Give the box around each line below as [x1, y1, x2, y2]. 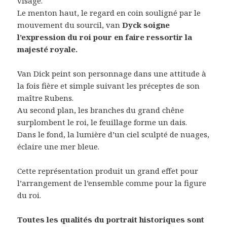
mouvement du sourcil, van [17, 20, 123, 30]
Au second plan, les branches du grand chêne [17, 105, 184, 116]
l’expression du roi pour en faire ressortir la [17, 32, 193, 43]
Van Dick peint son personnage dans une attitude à [17, 68, 207, 79]
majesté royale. [17, 44, 78, 55]
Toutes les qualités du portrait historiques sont [17, 214, 205, 225]
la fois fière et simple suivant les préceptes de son [17, 81, 200, 91]
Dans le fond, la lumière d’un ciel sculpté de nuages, [17, 129, 210, 140]
